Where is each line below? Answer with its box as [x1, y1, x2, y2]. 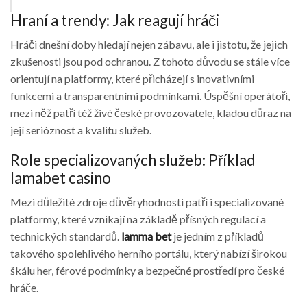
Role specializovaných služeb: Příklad [10, 150, 256, 169]
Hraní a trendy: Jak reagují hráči [10, 10, 219, 29]
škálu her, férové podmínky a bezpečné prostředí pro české [10, 263, 284, 277]
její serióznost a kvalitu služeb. [10, 123, 151, 137]
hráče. [10, 280, 38, 294]
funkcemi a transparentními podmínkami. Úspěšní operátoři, [10, 89, 290, 103]
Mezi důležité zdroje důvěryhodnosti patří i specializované [10, 195, 284, 208]
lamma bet [121, 229, 171, 243]
